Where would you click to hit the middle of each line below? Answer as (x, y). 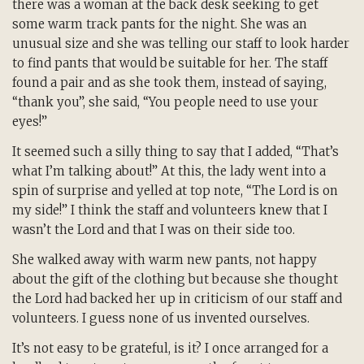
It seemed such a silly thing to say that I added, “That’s (175, 152)
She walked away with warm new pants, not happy (165, 259)
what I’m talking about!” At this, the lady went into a (169, 171)
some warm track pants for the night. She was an (160, 24)
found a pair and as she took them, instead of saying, (169, 83)
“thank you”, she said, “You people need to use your (165, 102)
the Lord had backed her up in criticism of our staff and (177, 298)
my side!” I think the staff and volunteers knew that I (170, 210)
